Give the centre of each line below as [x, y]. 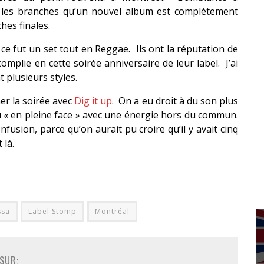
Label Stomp [52, 211]
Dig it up [93, 101]
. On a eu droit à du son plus [175, 101]
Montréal [112, 211]
